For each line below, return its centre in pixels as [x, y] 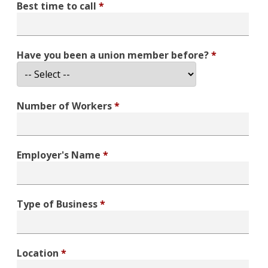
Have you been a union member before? [113, 55]
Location [38, 253]
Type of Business [57, 204]
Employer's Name [59, 155]
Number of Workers [64, 106]
